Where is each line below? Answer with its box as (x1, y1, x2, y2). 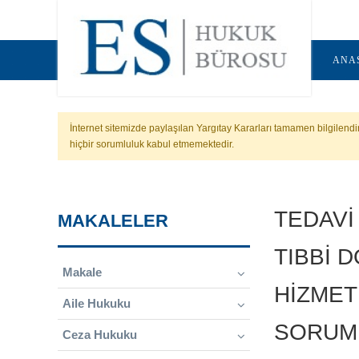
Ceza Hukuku (63, 328, 137, 341)
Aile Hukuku (63, 296, 131, 310)
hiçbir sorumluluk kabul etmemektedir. (70, 139, 234, 150)
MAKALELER (58, 211, 168, 231)
